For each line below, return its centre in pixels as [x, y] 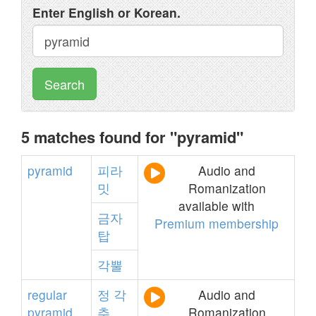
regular [47, 294]
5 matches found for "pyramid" [132, 137]
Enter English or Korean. [107, 12]
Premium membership [216, 223]
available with [216, 206]
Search [65, 84]
